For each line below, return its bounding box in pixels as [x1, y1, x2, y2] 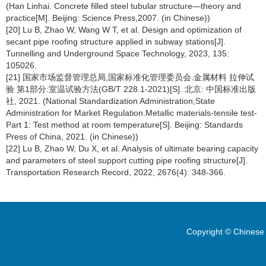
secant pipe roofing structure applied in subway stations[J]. [6, 37, 226, 46]
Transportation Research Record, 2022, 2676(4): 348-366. [6, 167, 226, 177]
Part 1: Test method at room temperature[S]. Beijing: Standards [6, 120, 243, 129]
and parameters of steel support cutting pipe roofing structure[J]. [6, 156, 248, 165]
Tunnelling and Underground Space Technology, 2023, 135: [6, 49, 229, 58]
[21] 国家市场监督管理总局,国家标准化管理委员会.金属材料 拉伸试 [6, 72, 254, 82]
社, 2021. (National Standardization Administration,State [6, 96, 215, 106]
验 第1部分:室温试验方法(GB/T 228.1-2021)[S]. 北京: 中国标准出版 [6, 84, 256, 94]
